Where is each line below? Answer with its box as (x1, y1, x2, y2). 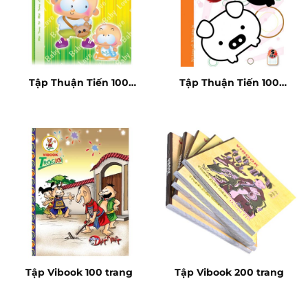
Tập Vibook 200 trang (175, 267, 284, 278)
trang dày (205, 88, 254, 100)
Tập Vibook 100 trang (25, 267, 133, 278)
